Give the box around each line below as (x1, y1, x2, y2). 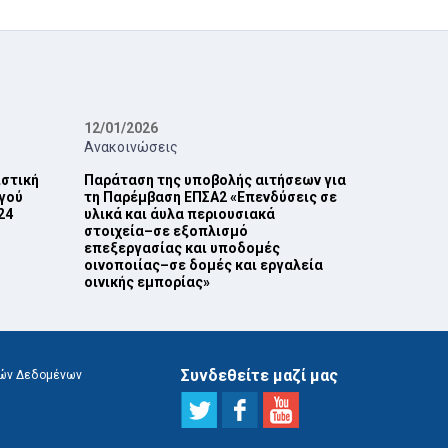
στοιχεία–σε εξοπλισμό (83, 223, 248, 239)
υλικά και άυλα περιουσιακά (83, 206, 275, 222)
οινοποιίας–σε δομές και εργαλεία (83, 257, 323, 273)
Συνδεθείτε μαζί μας (181, 366, 338, 385)
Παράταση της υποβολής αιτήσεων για (83, 172, 346, 188)
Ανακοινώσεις (83, 139, 178, 155)
